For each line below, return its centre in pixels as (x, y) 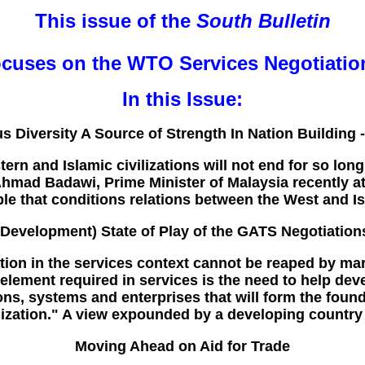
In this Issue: (182, 99)
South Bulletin (263, 21)
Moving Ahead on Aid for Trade (182, 346)
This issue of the (115, 21)
